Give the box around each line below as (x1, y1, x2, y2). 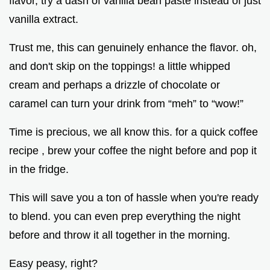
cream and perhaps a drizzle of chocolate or (9, 78, 220, 91)
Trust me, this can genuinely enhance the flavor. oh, (9, 41, 257, 54)
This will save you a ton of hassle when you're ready (9, 191, 259, 204)
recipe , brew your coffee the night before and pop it (9, 144, 257, 157)
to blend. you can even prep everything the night (9, 210, 240, 222)
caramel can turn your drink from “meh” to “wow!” (9, 97, 243, 110)
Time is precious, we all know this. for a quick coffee (9, 125, 258, 138)
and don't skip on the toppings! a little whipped (9, 60, 230, 72)
